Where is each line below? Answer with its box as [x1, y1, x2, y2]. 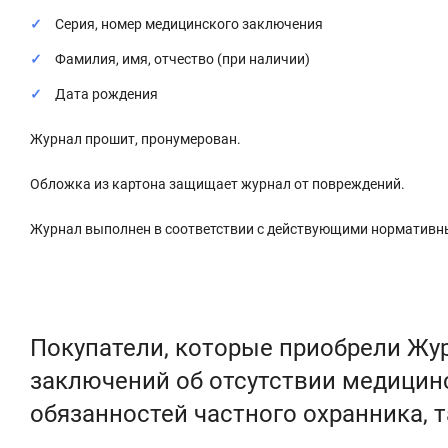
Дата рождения [55, 85, 158, 102]
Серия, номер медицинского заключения [55, 15, 323, 32]
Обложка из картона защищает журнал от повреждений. [30, 175, 408, 192]
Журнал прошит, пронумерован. [30, 130, 241, 147]
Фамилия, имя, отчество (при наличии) [55, 50, 313, 67]
